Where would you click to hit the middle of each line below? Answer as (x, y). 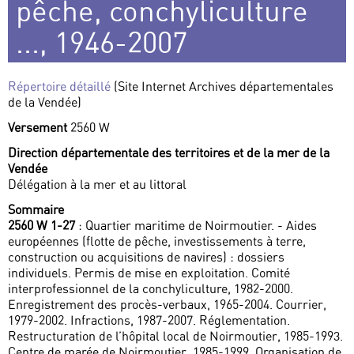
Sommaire (36, 210)
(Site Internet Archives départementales (224, 87)
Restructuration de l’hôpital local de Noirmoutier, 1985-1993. (175, 336)
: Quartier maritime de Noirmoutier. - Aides (196, 226)
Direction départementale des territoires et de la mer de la (169, 153)
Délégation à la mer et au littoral (97, 185)
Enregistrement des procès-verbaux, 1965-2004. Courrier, (167, 305)
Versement (39, 128)
